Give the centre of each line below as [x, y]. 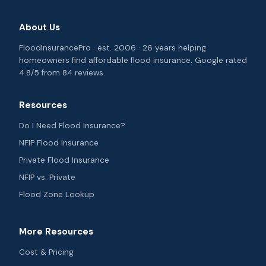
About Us [39, 27]
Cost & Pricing [46, 252]
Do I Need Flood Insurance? [72, 126]
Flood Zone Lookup [57, 194]
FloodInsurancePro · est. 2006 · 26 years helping [113, 48]
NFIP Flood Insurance [59, 143]
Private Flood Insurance [64, 160]
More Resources [56, 232]
